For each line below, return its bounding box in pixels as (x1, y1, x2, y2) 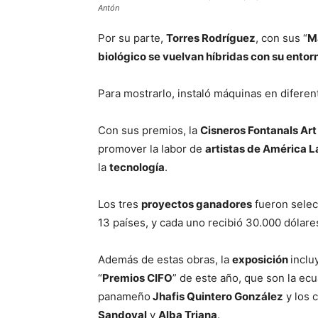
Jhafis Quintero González (150, 290, 283, 303)
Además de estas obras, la (98, 253, 232, 266)
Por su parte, (98, 31, 166, 45)
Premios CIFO (102, 271, 172, 285)
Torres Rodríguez (166, 31, 256, 45)
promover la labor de (98, 142, 205, 155)
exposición (232, 253, 290, 266)
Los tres (98, 197, 141, 211)
